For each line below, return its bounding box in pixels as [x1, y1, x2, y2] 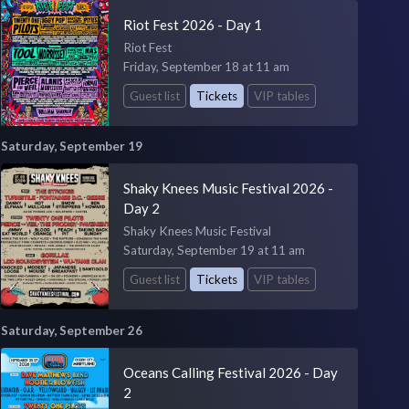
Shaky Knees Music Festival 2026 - [122, 180, 333, 197]
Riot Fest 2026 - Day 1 [122, 16, 262, 33]
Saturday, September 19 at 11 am [122, 243, 305, 258]
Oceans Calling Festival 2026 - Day [122, 364, 338, 382]
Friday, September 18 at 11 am [122, 58, 289, 74]
